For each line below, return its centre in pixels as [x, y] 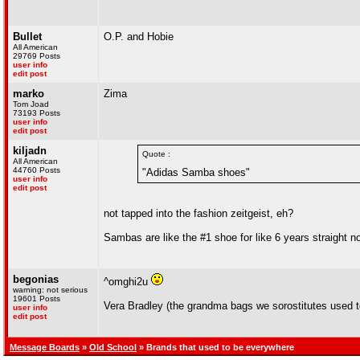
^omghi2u [127, 282]
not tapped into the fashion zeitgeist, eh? [198, 213]
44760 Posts [37, 170]
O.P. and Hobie [139, 37]
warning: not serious [50, 290]
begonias [36, 279]
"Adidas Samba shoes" [196, 172]
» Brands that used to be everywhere [215, 347]
